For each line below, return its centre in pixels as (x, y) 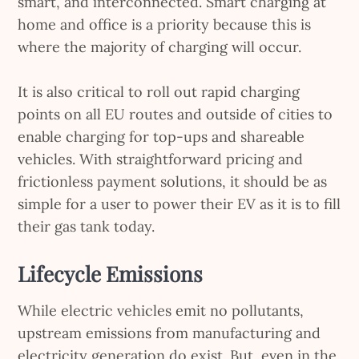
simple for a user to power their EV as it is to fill (179, 204)
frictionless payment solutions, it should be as (173, 181)
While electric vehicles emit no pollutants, (161, 310)
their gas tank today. (87, 226)
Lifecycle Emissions (111, 273)
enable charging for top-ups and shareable (161, 136)
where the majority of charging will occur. (160, 46)
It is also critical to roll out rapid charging (159, 91)
